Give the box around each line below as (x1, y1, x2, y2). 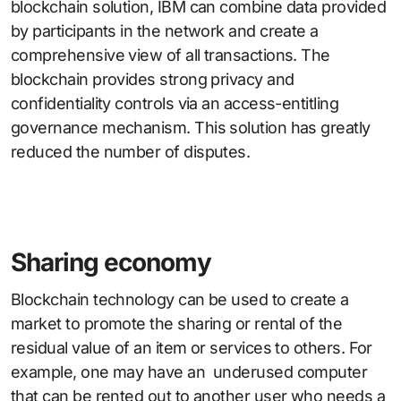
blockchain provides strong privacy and (11, 70, 294, 90)
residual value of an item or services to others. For (11, 338, 372, 358)
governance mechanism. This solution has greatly (11, 118, 371, 138)
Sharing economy (11, 247, 211, 278)
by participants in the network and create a (11, 21, 319, 41)
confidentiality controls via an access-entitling (11, 94, 339, 114)
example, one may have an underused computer (11, 363, 368, 382)
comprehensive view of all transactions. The (11, 46, 330, 65)
